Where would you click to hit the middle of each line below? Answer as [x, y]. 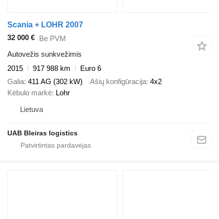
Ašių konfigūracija [118, 81]
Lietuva [32, 109]
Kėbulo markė [30, 92]
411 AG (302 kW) [55, 81]
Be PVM [53, 38]
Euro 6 [91, 68]
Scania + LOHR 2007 [45, 25]
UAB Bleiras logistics [43, 133]
